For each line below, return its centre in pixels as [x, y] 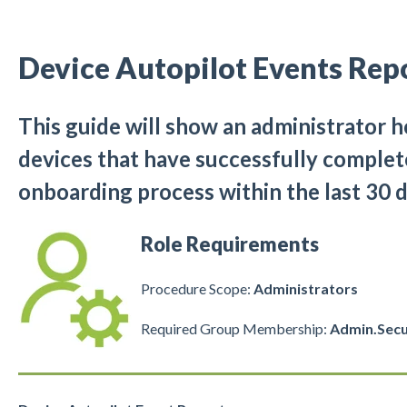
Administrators [305, 289]
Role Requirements [229, 243]
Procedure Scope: [197, 289]
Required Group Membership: [235, 329]
